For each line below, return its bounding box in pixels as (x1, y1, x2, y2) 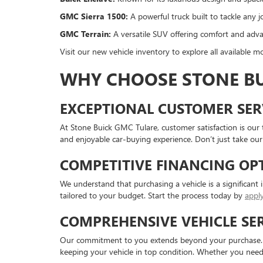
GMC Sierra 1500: (60, 11, 128, 22)
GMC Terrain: (60, 28, 111, 40)
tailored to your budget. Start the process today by (60, 190, 245, 201)
